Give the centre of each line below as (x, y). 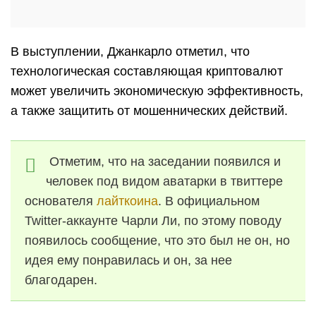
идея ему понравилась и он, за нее (128, 260)
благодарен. (61, 280)
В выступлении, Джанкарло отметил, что (130, 51)
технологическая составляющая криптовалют (147, 71)
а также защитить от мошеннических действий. (149, 111)
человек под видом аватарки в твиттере (164, 181)
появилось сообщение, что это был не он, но (157, 241)
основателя (61, 201)
